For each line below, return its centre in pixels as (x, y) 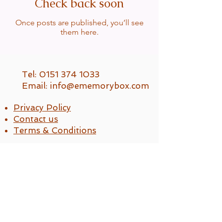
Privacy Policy (42, 108)
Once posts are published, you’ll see (79, 23)
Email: (36, 86)
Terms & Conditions (55, 131)
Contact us (36, 119)
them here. (79, 32)
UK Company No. (51, 157)
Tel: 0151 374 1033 (61, 75)
